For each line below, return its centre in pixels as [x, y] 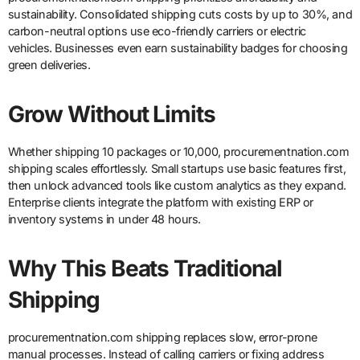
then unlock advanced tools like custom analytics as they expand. [177, 186]
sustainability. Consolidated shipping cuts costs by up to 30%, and [180, 14]
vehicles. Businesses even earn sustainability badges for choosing [178, 48]
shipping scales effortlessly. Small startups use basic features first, [177, 169]
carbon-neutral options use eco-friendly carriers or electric [157, 31]
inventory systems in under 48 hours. [104, 219]
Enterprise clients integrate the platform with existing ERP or [160, 202]
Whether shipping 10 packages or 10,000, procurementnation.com [178, 152]
